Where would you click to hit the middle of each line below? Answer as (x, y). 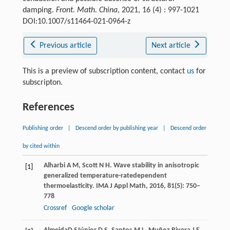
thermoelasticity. (69, 186)
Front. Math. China (87, 10)
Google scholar (93, 208)
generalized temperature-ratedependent (105, 176)
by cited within (41, 146)
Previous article (66, 45)
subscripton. (42, 82)
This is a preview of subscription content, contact (104, 71)
